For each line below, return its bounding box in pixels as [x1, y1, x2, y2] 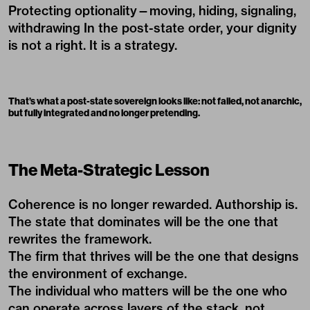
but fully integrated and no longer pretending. [8, 107, 200, 119]
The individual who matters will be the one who [8, 283, 287, 299]
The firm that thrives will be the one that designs [8, 248, 299, 264]
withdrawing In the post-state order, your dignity [8, 20, 297, 36]
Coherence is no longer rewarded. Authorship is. [8, 197, 298, 212]
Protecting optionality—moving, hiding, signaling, [8, 3, 296, 19]
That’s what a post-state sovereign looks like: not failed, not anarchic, [8, 95, 302, 107]
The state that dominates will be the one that [8, 214, 278, 230]
